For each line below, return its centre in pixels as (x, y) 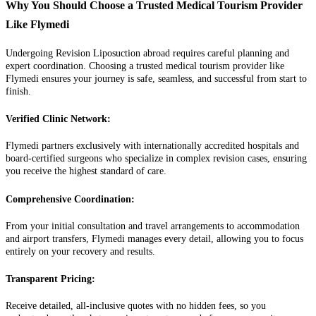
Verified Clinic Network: (58, 119)
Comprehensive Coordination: (70, 199)
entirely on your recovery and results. (80, 251)
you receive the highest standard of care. (86, 171)
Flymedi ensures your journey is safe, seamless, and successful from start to (156, 78)
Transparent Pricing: (50, 279)
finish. (18, 91)
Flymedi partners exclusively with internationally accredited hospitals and (152, 146)
